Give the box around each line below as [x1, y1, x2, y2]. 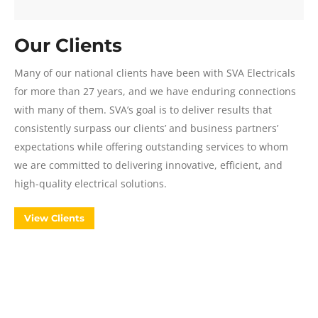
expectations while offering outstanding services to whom [14, 140, 288, 153]
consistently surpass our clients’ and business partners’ [14, 121, 278, 135]
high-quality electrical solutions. [14, 177, 167, 190]
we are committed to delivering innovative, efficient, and [14, 158, 283, 172]
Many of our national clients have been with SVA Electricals [14, 66, 295, 79]
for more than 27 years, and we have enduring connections [14, 84, 296, 98]
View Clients [24, 212, 84, 224]
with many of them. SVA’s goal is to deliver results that [14, 103, 272, 116]
